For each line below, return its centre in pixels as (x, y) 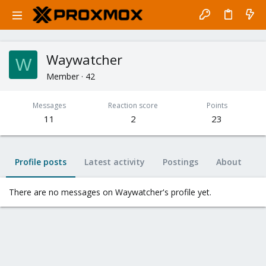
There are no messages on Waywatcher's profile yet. (110, 192)
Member (63, 76)
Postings (180, 162)
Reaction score (133, 105)
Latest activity (115, 162)
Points (217, 105)
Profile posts (41, 162)
